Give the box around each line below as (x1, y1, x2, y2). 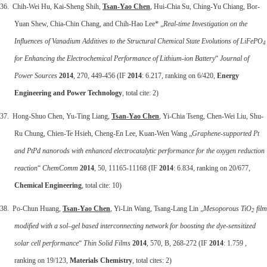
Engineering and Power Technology (14, 88, 122, 97)
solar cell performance (14, 238, 79, 247)
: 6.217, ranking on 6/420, (142, 71, 217, 80)
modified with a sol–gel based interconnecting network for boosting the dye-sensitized (14, 221, 256, 230)
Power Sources (14, 71, 57, 80)
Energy (217, 71, 239, 80)
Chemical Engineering (14, 181, 82, 190)
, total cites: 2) (132, 256, 172, 265)
